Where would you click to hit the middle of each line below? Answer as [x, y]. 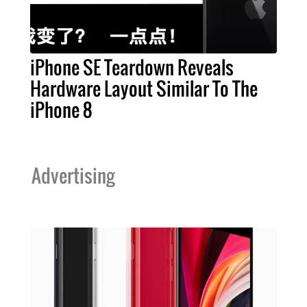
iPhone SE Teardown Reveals [132, 67]
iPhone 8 [61, 110]
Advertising [73, 176]
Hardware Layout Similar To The [144, 89]
